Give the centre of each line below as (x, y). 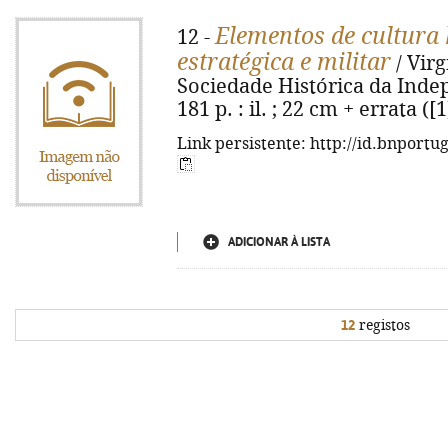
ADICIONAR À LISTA (279, 242)
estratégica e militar (284, 62)
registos (382, 325)
